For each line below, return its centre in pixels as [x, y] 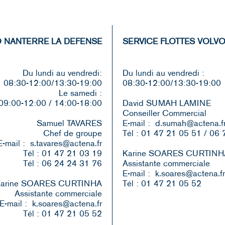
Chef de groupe [73, 133]
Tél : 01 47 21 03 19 [63, 153]
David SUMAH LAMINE [167, 103]
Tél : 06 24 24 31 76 [63, 163]
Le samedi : [80, 93]
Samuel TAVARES [69, 123]
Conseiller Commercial [164, 113]
